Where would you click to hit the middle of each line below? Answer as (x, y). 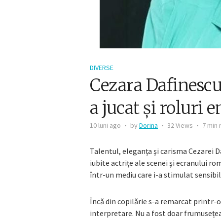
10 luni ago (105, 126)
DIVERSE (102, 68)
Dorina (148, 126)
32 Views (180, 126)
